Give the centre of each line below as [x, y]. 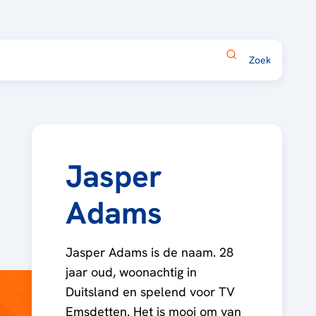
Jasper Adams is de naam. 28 [149, 252]
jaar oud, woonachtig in [131, 272]
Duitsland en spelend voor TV [150, 292]
